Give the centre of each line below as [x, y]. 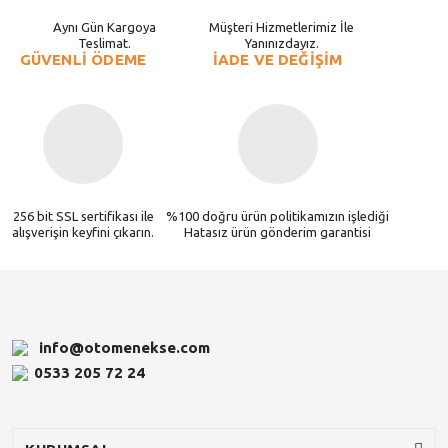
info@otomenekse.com [124, 347]
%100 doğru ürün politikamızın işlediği [277, 216]
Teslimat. [104, 43]
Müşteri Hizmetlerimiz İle [281, 27]
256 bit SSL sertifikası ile [83, 216]
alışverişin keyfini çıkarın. [83, 232]
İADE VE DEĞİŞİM [277, 59]
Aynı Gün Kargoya [104, 27]
